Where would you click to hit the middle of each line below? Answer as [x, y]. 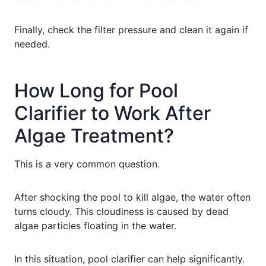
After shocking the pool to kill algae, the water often [132, 197]
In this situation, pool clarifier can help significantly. [129, 259]
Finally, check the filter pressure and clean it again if [131, 29]
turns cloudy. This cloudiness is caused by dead [121, 211]
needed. [32, 44]
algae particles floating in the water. [95, 225]
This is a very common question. [87, 164]
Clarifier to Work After [113, 113]
